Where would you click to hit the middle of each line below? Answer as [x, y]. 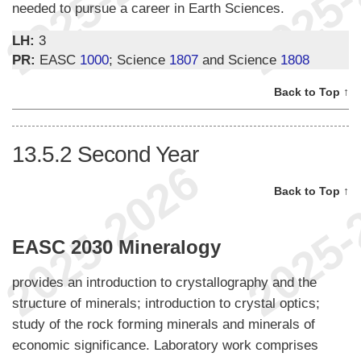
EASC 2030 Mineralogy [116, 247]
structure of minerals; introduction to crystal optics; [166, 303]
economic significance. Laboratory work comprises [165, 344]
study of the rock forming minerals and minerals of [164, 324]
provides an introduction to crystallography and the [164, 282]
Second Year [138, 155]
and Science [239, 60]
